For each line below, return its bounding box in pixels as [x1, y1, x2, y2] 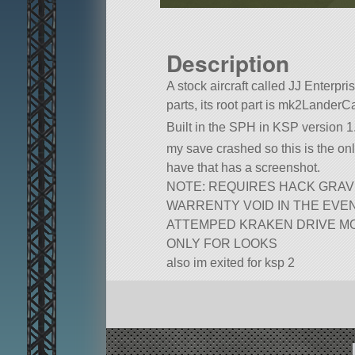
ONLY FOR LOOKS [166, 236, 277, 250]
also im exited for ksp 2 [166, 255, 295, 269]
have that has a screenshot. [166, 160, 320, 174]
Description [166, 47, 289, 80]
